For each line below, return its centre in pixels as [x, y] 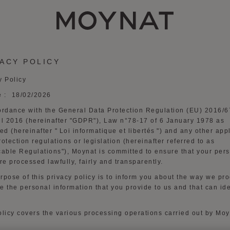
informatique [95, 131]
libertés [141, 131]
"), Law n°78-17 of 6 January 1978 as [159, 121]
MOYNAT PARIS [176, 11]
